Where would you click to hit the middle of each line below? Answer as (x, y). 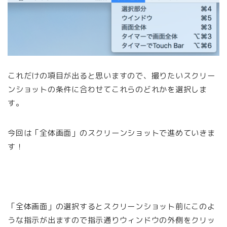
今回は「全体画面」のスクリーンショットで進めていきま (111, 133)
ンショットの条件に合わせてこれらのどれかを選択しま (108, 89)
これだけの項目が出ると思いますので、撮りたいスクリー (111, 75)
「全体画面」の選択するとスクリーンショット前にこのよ (111, 206)
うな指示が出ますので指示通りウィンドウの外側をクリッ (111, 220)
